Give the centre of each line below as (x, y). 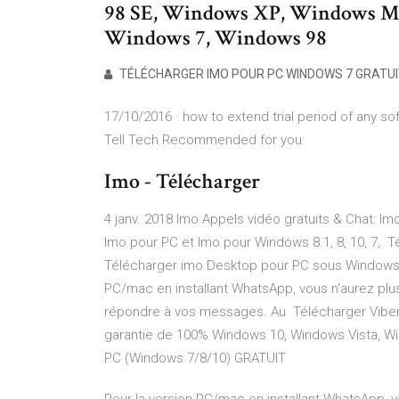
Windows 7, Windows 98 (220, 38)
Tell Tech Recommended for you (203, 140)
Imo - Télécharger (182, 181)
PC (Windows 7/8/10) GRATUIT (195, 358)
